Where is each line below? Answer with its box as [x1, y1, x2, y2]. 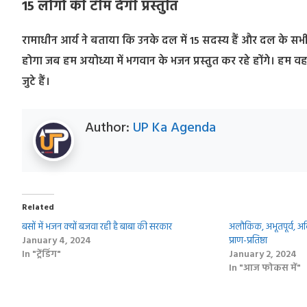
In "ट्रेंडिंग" [22, 246, 61, 262]
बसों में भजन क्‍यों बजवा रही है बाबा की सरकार [22, 219, 172, 235]
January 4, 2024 [22, 232, 91, 249]
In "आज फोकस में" [228, 260, 301, 276]
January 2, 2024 [228, 246, 297, 262]
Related [22, 200, 54, 214]
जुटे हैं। [22, 73, 50, 91]
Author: [85, 116, 133, 139]
